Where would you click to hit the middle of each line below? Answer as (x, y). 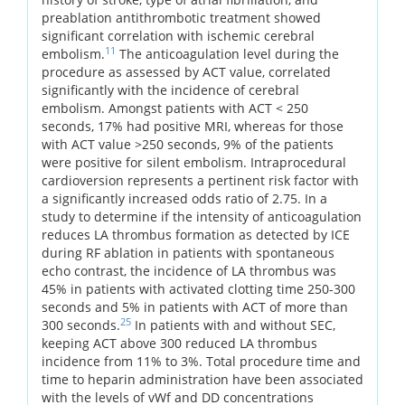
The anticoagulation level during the (227, 53)
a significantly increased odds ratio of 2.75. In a (184, 198)
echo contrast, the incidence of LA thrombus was (189, 270)
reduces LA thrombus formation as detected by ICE (196, 234)
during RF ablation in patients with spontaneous (188, 252)
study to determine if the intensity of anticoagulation (202, 216)
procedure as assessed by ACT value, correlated (186, 71)
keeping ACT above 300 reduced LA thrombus (179, 343)
